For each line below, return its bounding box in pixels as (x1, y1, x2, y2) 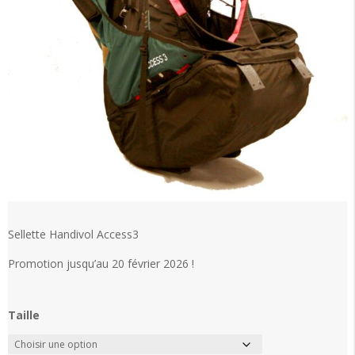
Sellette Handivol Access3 (8, 227, 139, 242)
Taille (8, 307, 40, 323)
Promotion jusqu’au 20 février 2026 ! (8, 256, 194, 272)
